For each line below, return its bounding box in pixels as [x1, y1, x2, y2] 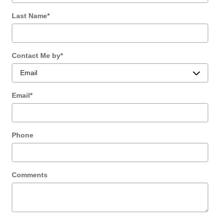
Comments [12, 170, 48, 179]
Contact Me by [12, 51, 60, 59]
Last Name [12, 11, 47, 20]
